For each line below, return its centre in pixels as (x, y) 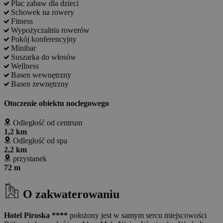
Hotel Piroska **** (36, 216)
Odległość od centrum (48, 123)
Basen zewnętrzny (40, 84)
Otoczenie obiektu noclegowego (56, 104)
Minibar (23, 48)
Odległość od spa (40, 141)
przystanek (30, 159)
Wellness (25, 66)
